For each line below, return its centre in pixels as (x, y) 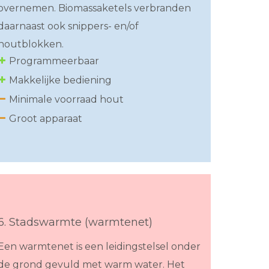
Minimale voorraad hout (66, 100)
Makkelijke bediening (60, 80)
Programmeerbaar (54, 61)
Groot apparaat (46, 119)
